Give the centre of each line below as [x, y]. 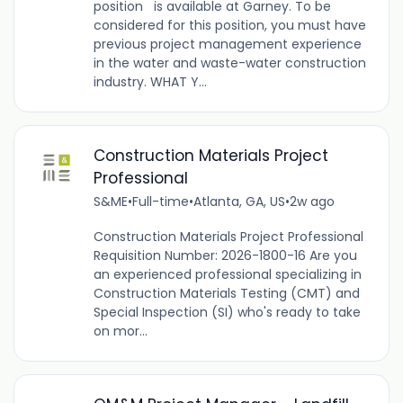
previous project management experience [227, 44]
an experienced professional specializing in [227, 275]
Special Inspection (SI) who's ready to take [227, 313]
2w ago [312, 202]
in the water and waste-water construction [229, 63]
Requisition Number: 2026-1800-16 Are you [225, 256]
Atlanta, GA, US [239, 202]
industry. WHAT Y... [150, 81]
